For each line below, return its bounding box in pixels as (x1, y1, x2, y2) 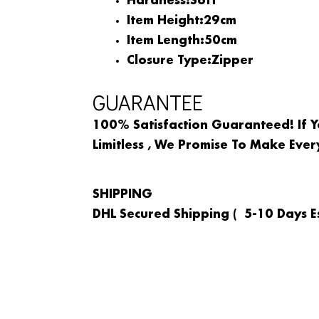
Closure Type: (126, 54, 211, 67)
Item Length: (126, 34, 204, 47)
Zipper (211, 54, 253, 67)
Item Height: (126, 14, 204, 27)
